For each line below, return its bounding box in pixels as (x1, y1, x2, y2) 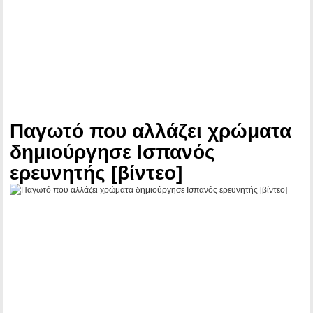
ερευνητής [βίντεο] (10, 162, 182, 184)
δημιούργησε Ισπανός (10, 141, 215, 163)
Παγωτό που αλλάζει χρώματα (10, 120, 291, 142)
